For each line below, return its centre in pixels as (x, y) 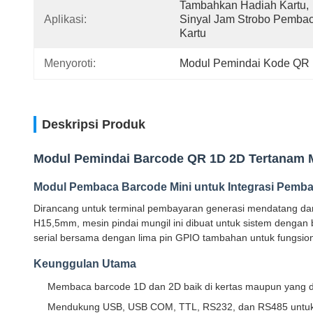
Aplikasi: (65, 19)
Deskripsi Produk (94, 124)
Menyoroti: (70, 63)
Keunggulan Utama (85, 264)
